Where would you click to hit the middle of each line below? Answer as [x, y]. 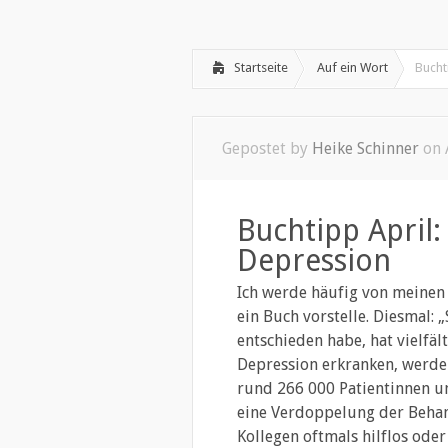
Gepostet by [267, 148]
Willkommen [243, 18]
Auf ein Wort [352, 67]
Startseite [261, 67]
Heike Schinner [365, 148]
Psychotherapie [357, 18]
